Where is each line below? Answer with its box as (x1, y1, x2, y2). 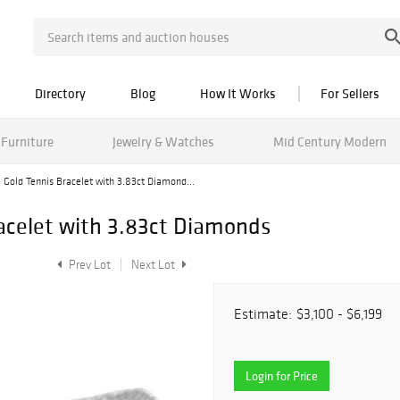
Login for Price (246, 368, 318, 384)
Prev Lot (66, 257, 111, 272)
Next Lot (131, 257, 178, 272)
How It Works (200, 85, 276, 102)
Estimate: (234, 305, 292, 322)
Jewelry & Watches (112, 132, 214, 150)
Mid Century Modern (272, 132, 387, 150)
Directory (35, 85, 86, 102)
